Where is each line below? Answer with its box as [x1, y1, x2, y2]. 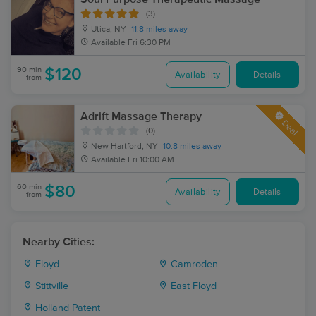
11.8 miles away [131, 25, 188, 34]
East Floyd [168, 281, 217, 291]
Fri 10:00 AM [128, 156, 174, 164]
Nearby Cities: [23, 236, 95, 248]
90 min [17, 66, 42, 73]
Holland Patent [32, 303, 100, 313]
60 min [17, 183, 42, 190]
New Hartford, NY [89, 142, 158, 151]
